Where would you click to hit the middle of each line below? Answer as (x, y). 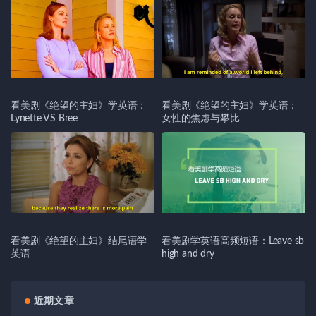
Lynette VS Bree (44, 119)
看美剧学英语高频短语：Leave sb (233, 242)
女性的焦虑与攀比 (201, 119)
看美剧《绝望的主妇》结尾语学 (79, 242)
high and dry (188, 254)
